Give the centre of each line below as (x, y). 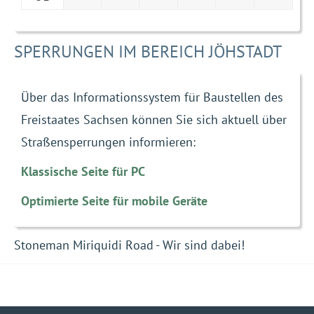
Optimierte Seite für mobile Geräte (114, 201)
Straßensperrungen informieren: (108, 142)
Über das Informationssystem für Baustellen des (152, 97)
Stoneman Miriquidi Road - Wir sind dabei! (129, 245)
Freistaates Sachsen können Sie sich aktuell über (154, 120)
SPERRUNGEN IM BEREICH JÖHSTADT (148, 52)
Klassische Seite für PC (83, 172)
